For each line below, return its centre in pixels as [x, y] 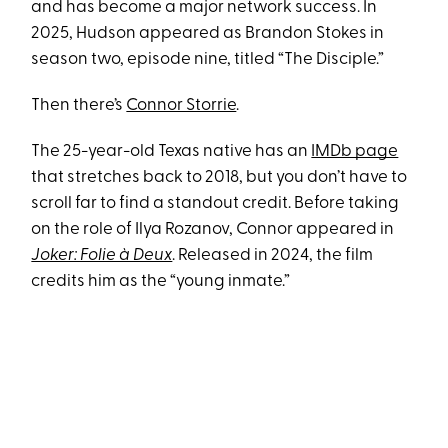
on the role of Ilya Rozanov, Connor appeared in [213, 229]
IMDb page [355, 151]
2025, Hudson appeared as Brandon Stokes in [208, 33]
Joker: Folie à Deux [102, 255]
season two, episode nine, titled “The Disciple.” [208, 59]
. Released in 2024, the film [273, 255]
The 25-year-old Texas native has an [171, 151]
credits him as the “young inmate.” [161, 281]
